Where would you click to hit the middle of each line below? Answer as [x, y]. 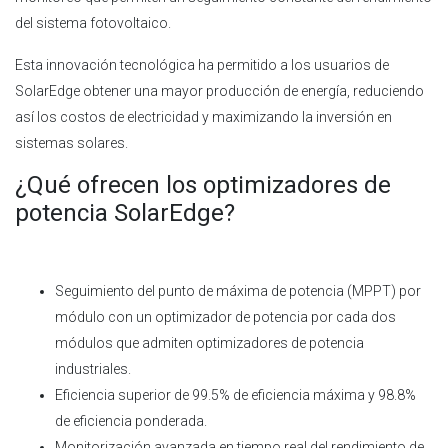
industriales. [94, 368]
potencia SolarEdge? [128, 212]
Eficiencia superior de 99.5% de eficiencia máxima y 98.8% [235, 394]
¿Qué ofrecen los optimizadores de [203, 184]
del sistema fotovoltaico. [96, 22]
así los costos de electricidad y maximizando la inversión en [203, 116]
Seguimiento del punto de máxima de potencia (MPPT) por [238, 290]
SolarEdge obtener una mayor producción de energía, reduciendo [219, 90]
